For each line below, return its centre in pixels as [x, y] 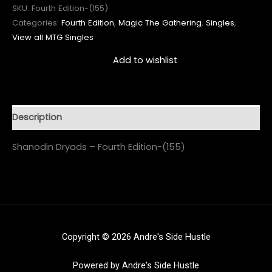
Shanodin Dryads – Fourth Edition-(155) [99, 147]
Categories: [37, 22]
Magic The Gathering [160, 22]
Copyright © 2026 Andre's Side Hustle [136, 237]
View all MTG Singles [53, 37]
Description [37, 117]
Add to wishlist [145, 60]
